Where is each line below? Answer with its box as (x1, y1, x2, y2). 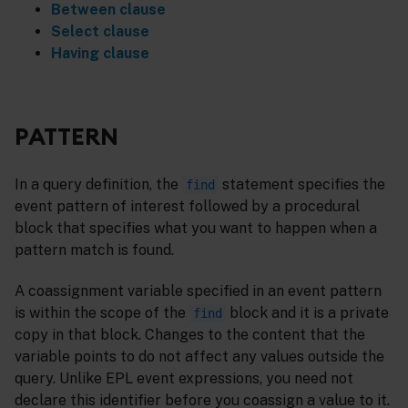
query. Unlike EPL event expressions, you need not (15, 369, 353, 387)
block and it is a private (226, 303, 389, 321)
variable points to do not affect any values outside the (15, 347, 384, 365)
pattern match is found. (15, 240, 174, 259)
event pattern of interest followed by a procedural (15, 197, 360, 215)
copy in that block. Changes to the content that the (15, 325, 365, 343)
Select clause (51, 23, 149, 41)
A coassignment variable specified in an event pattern (15, 281, 382, 300)
